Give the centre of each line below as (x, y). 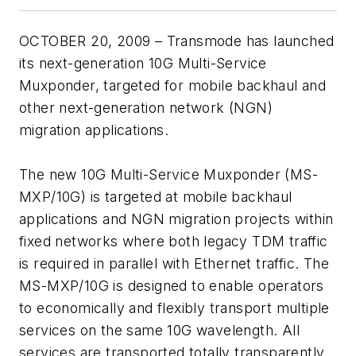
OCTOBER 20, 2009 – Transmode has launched (177, 41)
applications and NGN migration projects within (176, 219)
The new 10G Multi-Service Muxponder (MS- (168, 175)
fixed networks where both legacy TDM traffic (174, 242)
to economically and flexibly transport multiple (174, 308)
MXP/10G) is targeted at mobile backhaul (156, 197)
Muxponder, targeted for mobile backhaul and (173, 86)
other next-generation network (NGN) (146, 108)
